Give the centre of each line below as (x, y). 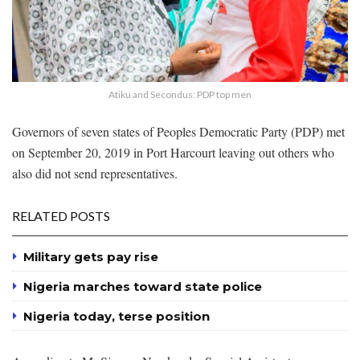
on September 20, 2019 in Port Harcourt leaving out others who (173, 152)
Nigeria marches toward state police (143, 286)
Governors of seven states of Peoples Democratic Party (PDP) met (178, 131)
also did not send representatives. (95, 173)
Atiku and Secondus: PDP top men (180, 94)
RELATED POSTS (61, 215)
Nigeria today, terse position (117, 316)
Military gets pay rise (91, 256)
